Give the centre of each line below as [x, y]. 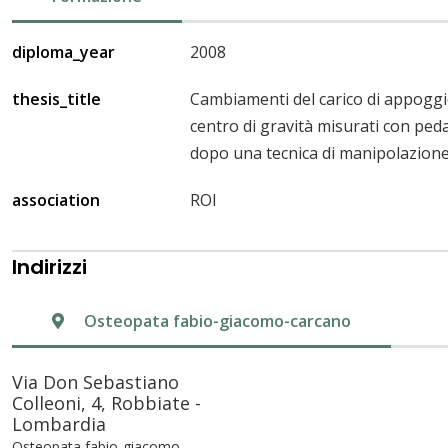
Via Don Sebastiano [95, 381]
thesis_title [56, 98]
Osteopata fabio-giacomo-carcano [217, 320]
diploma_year [63, 51]
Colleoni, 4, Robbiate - [106, 402]
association [56, 199]
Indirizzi [49, 266]
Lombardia [59, 423]
